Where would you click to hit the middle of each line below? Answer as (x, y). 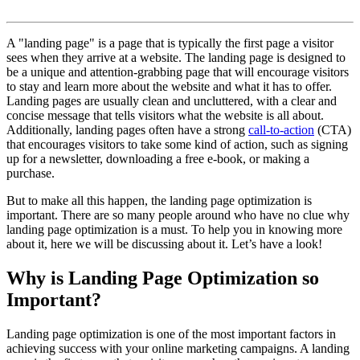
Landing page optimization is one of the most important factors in (171, 334)
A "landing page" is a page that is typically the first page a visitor (170, 43)
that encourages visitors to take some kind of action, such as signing (177, 145)
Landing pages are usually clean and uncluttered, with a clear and (172, 101)
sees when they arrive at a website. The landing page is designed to (176, 58)
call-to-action (281, 130)
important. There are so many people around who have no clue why (178, 215)
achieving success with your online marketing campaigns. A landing (178, 349)
